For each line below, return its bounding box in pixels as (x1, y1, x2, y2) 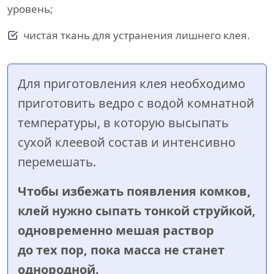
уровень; (7, 2, 53, 17)
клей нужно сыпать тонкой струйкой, (18, 202, 256, 220)
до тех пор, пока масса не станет (18, 242, 224, 259)
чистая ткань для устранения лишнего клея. (23, 28, 250, 43)
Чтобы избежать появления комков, (18, 183, 251, 200)
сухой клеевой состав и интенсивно (18, 134, 235, 151)
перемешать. (18, 154, 96, 171)
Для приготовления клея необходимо (18, 75, 245, 92)
